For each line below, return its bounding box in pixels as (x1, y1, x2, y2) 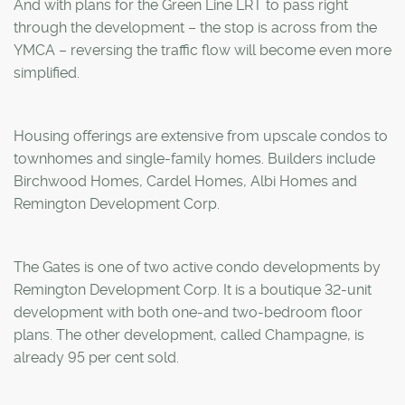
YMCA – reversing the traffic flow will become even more (14, 41, 391, 59)
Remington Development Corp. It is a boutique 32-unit (14, 280, 372, 298)
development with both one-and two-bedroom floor (14, 303, 363, 321)
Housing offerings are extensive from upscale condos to (14, 127, 388, 145)
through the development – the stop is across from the (14, 18, 377, 36)
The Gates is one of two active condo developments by (14, 258, 381, 276)
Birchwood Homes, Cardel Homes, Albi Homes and (14, 172, 357, 190)
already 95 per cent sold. (14, 348, 179, 366)
